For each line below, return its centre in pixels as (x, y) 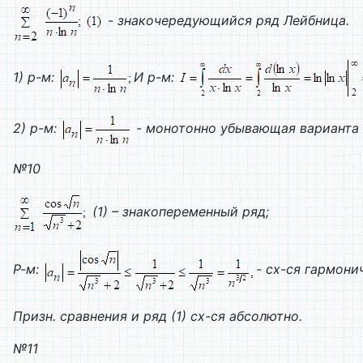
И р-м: (156, 77)
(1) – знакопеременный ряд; (179, 212)
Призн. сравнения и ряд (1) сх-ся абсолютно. (158, 316)
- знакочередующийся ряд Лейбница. (226, 20)
